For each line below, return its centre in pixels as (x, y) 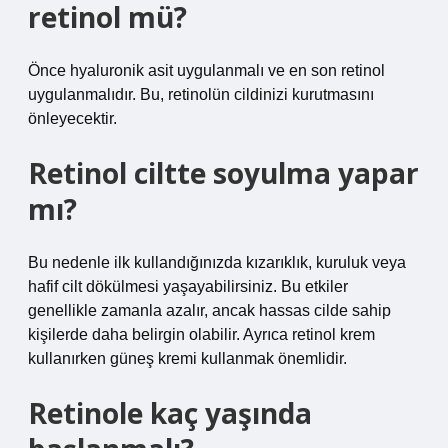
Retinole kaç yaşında (170, 413)
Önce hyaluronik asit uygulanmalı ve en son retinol (206, 70)
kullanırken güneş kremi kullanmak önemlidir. (187, 358)
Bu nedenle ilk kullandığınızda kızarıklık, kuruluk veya (217, 262)
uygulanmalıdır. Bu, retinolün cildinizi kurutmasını (201, 94)
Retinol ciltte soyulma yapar (223, 173)
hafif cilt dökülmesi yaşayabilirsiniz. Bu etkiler (188, 286)
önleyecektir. (72, 118)
